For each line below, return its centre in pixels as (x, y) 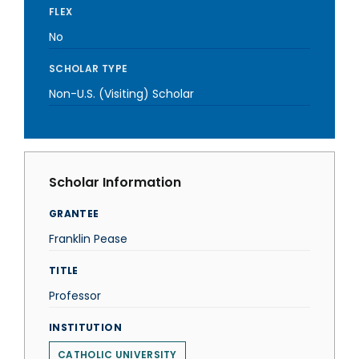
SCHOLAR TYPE (89, 69)
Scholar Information (115, 182)
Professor (75, 296)
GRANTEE (74, 214)
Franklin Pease (88, 239)
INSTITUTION (85, 327)
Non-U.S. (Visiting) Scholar (121, 94)
